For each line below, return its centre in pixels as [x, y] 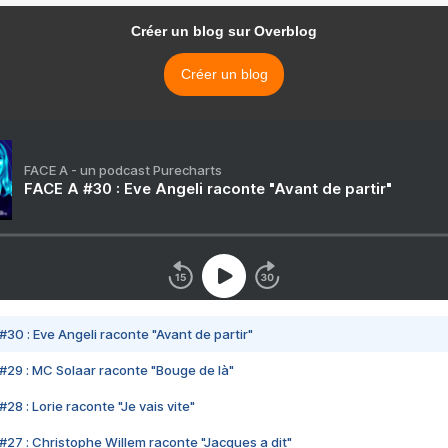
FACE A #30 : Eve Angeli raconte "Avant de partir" [208, 189]
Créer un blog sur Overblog [224, 31]
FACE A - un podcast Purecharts [123, 170]
